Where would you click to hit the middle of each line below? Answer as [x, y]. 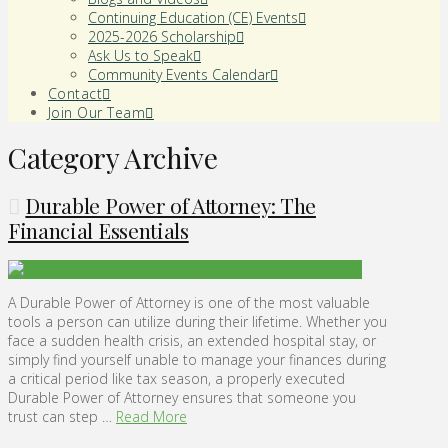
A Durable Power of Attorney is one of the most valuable [189, 303]
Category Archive [113, 157]
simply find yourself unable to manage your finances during [197, 360]
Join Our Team [97, 113]
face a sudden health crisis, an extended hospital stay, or [192, 341]
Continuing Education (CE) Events [193, 18]
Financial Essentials [98, 229]
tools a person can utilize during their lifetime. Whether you [197, 322]
